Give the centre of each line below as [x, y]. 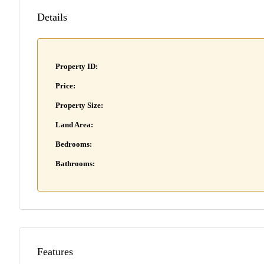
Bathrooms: [75, 164]
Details [52, 17]
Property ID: [77, 66]
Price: [65, 86]
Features [55, 252]
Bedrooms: [74, 144]
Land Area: [75, 125]
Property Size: [79, 105]
